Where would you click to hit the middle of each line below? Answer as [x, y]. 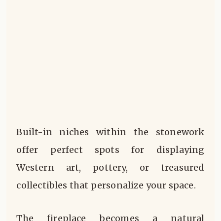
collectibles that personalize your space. [106, 185]
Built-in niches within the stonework [110, 132]
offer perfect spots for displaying [110, 149]
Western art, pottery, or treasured [110, 167]
